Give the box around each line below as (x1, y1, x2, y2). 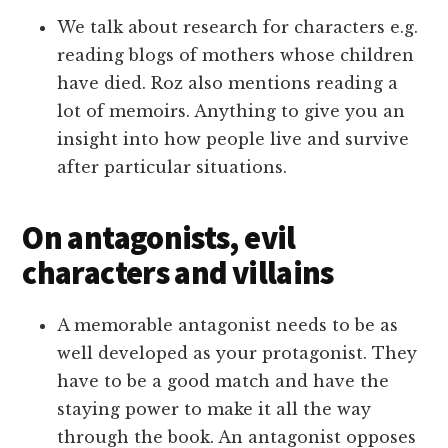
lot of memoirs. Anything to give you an (57, 100, 406, 121)
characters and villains (22, 252, 334, 293)
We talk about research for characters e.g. (57, 16, 419, 37)
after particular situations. (57, 156, 288, 177)
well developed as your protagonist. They (57, 342, 418, 363)
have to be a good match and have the (57, 370, 390, 391)
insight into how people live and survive (57, 128, 410, 149)
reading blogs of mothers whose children (57, 44, 415, 65)
